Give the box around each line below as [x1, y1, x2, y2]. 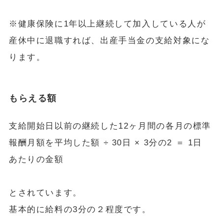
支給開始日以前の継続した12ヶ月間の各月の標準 [8, 121, 212, 131]
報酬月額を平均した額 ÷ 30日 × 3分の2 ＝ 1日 [8, 137, 203, 147]
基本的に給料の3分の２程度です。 [8, 204, 151, 214]
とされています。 [8, 188, 82, 197]
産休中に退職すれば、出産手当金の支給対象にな [8, 36, 210, 46]
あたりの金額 [8, 154, 64, 164]
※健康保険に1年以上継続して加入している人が [8, 19, 206, 29]
